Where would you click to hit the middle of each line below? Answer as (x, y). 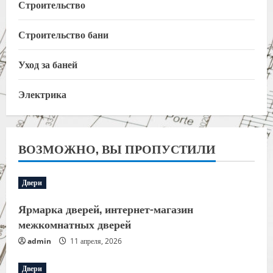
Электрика (42, 94)
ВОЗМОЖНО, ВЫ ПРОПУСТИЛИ (117, 148)
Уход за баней (48, 64)
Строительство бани (63, 34)
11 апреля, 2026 (95, 241)
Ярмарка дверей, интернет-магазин (106, 208)
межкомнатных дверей (75, 223)
